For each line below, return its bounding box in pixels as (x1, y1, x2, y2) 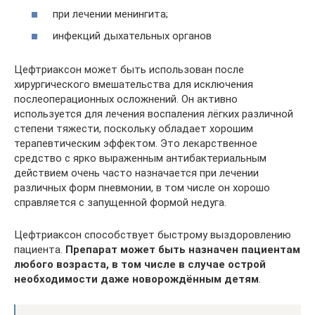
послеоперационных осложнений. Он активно (14, 93, 238, 105)
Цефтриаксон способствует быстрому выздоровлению (14, 229, 291, 241)
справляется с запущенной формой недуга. (14, 196, 226, 209)
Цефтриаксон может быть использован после (14, 63, 244, 76)
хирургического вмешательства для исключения (14, 78, 253, 91)
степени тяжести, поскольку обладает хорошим (14, 122, 253, 135)
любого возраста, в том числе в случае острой (14, 258, 266, 271)
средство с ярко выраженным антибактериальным (14, 152, 266, 165)
